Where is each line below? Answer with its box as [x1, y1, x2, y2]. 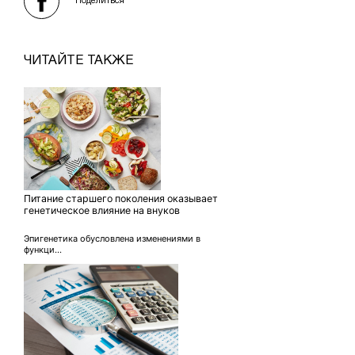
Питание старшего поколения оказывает [24, 193, 218, 204]
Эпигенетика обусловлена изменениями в [24, 233, 200, 244]
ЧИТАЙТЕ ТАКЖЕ [24, 55, 133, 67]
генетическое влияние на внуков [24, 204, 180, 216]
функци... [24, 244, 62, 255]
